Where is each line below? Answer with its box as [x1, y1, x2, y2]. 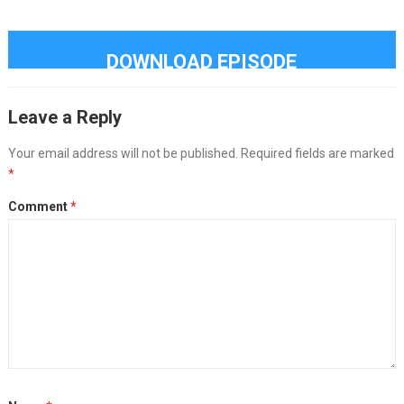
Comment [7, 198, 70, 214]
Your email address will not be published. [7, 145, 238, 161]
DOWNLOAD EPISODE [106, 50, 298, 73]
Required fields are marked [240, 145, 394, 161]
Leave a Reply [7, 106, 122, 128]
